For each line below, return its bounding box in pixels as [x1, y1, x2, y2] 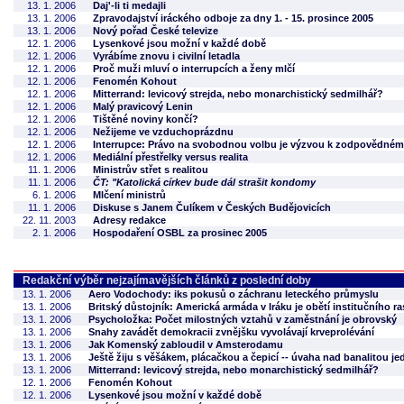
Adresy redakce [93, 215, 166, 225]
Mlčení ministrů [93, 189, 166, 200]
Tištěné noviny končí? [93, 114, 198, 124]
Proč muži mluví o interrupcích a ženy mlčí [93, 63, 295, 74]
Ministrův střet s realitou [93, 164, 208, 175]
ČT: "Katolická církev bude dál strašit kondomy [93, 177, 316, 188]
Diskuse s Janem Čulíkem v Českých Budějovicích [93, 202, 331, 213]
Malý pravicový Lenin [93, 101, 193, 112]
